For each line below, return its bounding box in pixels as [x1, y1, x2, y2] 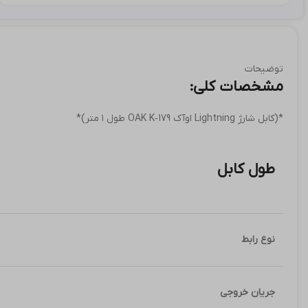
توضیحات [245, 63, 283, 76]
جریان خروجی [220, 286, 275, 299]
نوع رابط [241, 233, 275, 246]
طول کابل [217, 159, 275, 179]
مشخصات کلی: [189, 77, 283, 97]
